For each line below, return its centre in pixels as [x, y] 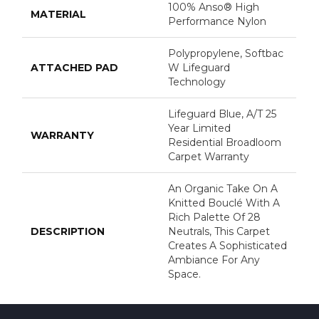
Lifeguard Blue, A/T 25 [223, 114]
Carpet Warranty [209, 156]
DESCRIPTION [68, 231]
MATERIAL [59, 14]
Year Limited [200, 128]
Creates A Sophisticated [228, 245]
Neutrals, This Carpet [219, 231]
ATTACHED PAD [75, 67]
